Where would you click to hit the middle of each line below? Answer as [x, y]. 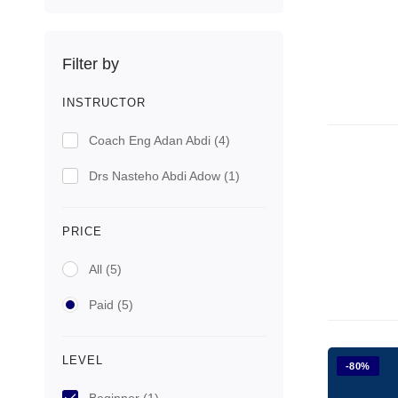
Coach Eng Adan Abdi [151, 140]
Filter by [91, 64]
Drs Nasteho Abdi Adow [156, 176]
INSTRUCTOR [104, 103]
